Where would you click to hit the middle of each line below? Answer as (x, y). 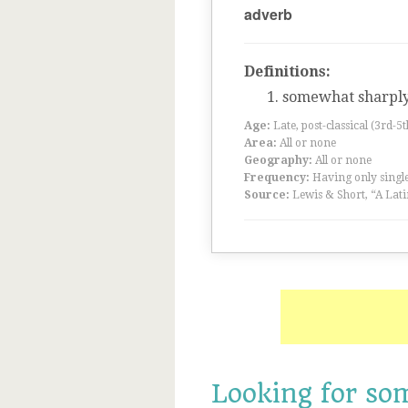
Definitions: (287, 71)
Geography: (278, 160)
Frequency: (277, 178)
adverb (268, 14)
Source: (267, 195)
